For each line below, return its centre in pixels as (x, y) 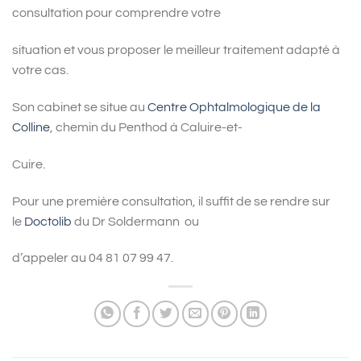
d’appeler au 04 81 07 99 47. (94, 258)
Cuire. (30, 164)
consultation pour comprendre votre (116, 13)
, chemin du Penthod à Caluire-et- (146, 127)
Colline (31, 127)
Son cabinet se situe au (80, 107)
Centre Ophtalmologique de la (234, 107)
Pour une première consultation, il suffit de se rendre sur (171, 201)
